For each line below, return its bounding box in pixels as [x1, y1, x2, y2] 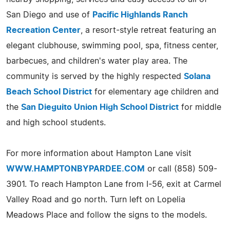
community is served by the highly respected [6, 72, 184, 81]
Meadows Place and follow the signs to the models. [6, 210, 207, 219]
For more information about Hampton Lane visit [6, 149, 191, 158]
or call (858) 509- [145, 164, 217, 173]
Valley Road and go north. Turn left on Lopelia [6, 195, 185, 204]
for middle [179, 103, 221, 111]
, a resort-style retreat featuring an [81, 26, 216, 34]
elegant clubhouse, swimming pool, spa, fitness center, [6, 41, 218, 50]
